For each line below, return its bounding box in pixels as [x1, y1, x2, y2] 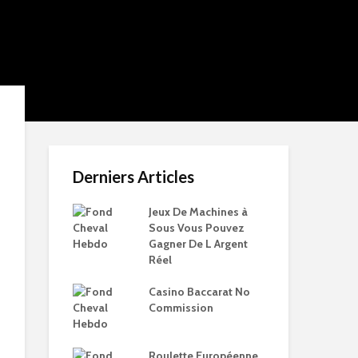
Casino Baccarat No [149, 284, 250, 299]
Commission [149, 300, 213, 315]
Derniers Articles [73, 167, 194, 186]
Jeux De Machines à [149, 205, 248, 219]
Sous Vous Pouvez [149, 221, 245, 235]
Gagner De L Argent [149, 237, 248, 251]
